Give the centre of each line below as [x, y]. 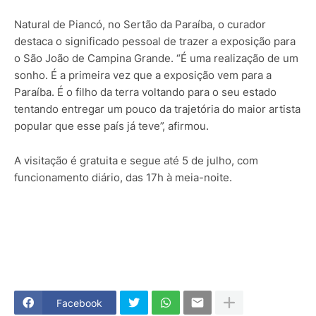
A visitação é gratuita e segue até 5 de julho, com [136, 160]
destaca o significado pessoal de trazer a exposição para [155, 41]
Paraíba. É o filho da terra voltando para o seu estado [145, 92]
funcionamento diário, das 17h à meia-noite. [123, 177]
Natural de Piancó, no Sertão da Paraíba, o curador [140, 24]
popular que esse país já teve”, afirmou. [111, 126]
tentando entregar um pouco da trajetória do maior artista [157, 109]
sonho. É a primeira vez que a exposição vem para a [143, 75]
